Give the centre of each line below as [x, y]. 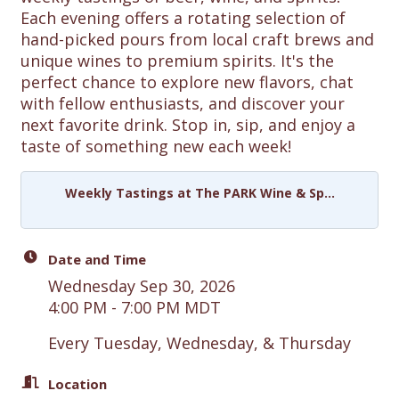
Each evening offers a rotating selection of [183, 17]
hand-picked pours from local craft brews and [197, 39]
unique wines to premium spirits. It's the [177, 60]
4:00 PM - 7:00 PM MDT [134, 307]
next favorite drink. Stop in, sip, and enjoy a [188, 124]
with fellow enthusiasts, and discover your [183, 103]
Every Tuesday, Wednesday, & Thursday [199, 342]
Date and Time [97, 259]
